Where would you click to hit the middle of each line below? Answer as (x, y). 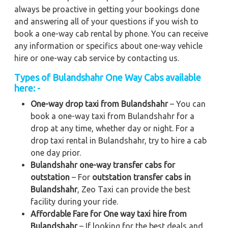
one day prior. (56, 152)
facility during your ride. (74, 201)
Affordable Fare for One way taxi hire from (109, 213)
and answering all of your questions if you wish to (106, 21)
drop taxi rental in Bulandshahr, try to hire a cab (119, 140)
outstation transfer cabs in (141, 177)
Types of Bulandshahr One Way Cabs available (108, 77)
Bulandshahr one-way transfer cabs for (103, 165)
